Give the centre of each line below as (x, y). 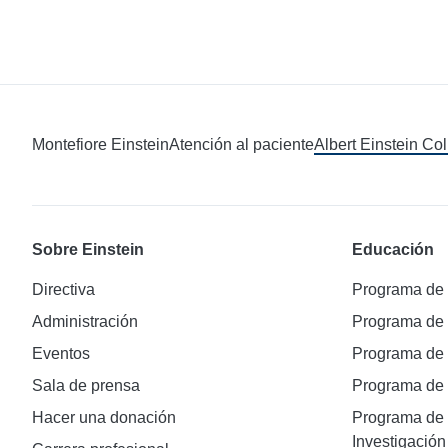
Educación (392, 249)
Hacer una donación (104, 417)
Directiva (63, 289)
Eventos (61, 353)
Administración (85, 321)
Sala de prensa (86, 385)
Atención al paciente (241, 144)
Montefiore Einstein (100, 144)
